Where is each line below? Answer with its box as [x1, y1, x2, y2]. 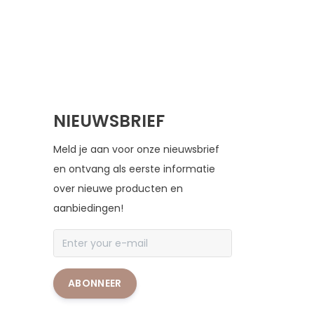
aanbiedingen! [53, 201, 123, 216]
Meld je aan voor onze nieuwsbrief [53, 142, 219, 157]
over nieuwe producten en [53, 182, 183, 196]
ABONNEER [68, 276, 122, 291]
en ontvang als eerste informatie [53, 162, 215, 177]
